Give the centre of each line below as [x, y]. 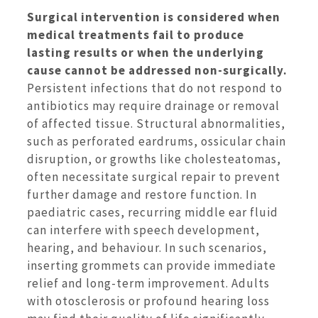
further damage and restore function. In [142, 194]
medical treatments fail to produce [136, 34]
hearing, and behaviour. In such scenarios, [147, 247]
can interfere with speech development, [143, 230]
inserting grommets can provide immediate [152, 265]
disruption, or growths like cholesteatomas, [154, 159]
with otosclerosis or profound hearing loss [148, 301]
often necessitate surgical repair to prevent [154, 176]
